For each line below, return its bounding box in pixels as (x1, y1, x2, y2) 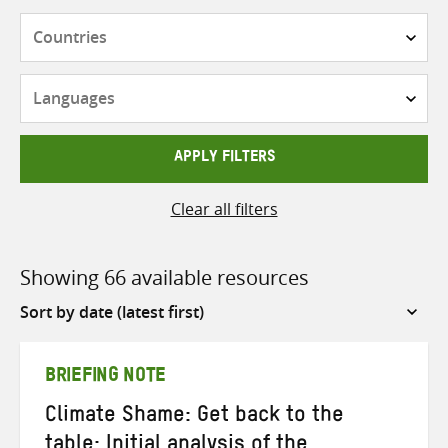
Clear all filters (170, 197, 278, 220)
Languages (223, 75, 304, 97)
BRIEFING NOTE (45, 373, 167, 384)
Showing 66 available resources (20, 263, 309, 291)
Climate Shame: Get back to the (45, 412, 344, 423)
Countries (223, 13, 297, 36)
